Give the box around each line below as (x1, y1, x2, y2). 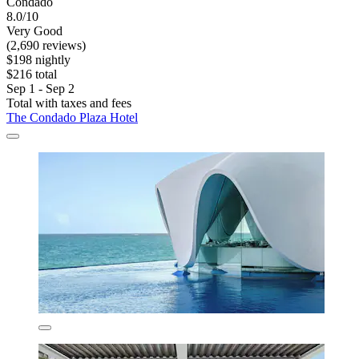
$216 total (6, 67, 57, 81)
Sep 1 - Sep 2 (6, 81, 75, 95)
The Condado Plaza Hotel (6, 110, 138, 124)
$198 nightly (6, 52, 71, 67)
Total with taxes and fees (6, 95, 131, 110)
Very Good (6, 23, 63, 38)
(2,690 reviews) (6, 38, 86, 52)
